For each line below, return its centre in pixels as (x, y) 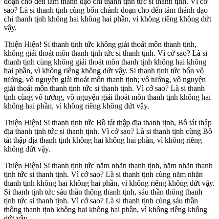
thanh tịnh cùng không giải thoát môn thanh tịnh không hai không (105, 62)
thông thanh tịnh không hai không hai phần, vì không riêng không (106, 210)
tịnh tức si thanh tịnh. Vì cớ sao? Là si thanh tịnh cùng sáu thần (101, 201)
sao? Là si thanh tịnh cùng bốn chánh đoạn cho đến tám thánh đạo (106, 10)
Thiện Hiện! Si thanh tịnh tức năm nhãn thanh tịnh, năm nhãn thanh (108, 166)
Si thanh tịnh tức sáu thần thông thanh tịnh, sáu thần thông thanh (103, 192)
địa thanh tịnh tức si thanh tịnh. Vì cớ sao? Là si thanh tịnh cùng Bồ (108, 131)
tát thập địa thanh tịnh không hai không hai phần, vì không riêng (103, 140)
